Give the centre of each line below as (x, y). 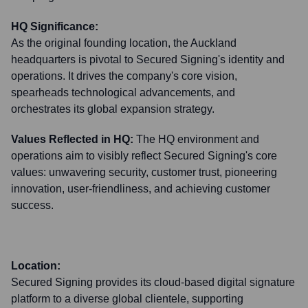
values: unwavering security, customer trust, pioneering (144, 172)
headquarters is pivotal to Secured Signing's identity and (148, 59)
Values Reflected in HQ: (72, 139)
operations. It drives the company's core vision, (124, 76)
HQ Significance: (55, 26)
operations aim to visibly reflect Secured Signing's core (144, 156)
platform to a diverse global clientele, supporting (127, 299)
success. (32, 205)
